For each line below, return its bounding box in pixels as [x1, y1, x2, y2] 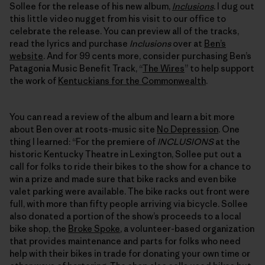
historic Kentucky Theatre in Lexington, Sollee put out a [9, 148, 241, 160]
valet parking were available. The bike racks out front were [9, 185, 250, 197]
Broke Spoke [68, 222, 120, 234]
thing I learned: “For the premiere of [9, 135, 157, 147]
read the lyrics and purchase [9, 37, 130, 49]
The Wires [143, 62, 185, 74]
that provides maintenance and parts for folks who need [9, 235, 241, 247]
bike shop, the [9, 222, 68, 234]
